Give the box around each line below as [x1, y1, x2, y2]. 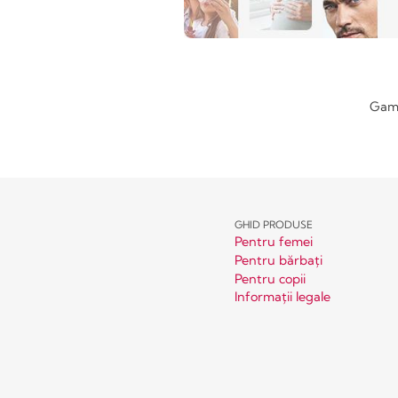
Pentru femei [235, 234, 313, 251]
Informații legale [235, 289, 330, 306]
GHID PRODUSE [235, 218, 313, 231]
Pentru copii [235, 270, 306, 287]
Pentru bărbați [235, 251, 322, 268]
